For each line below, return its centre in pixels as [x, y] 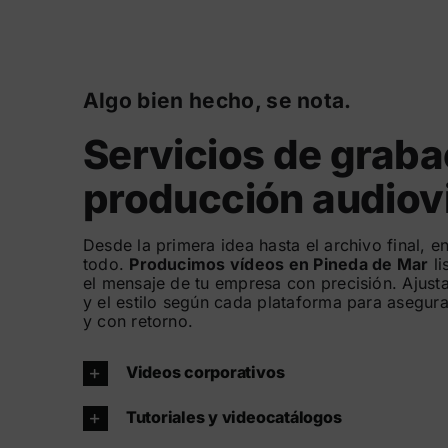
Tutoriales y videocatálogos [233, 417]
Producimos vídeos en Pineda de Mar [279, 264]
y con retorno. [138, 321]
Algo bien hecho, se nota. [217, 101]
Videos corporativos [205, 372]
